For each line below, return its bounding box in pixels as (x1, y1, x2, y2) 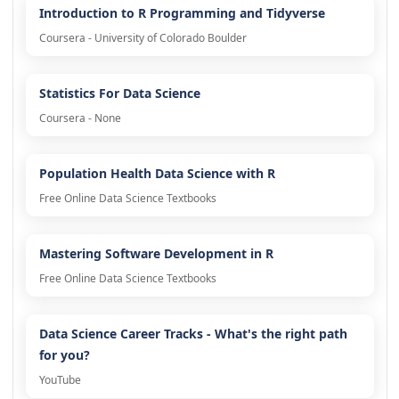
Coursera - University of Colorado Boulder (38, 30, 247, 46)
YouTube (38, 372, 81, 388)
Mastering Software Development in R (38, 245, 273, 263)
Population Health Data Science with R (38, 165, 275, 183)
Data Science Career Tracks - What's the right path (38, 325, 347, 343)
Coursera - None (38, 110, 121, 126)
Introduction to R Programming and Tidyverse (38, 4, 325, 22)
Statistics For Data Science (38, 85, 200, 102)
